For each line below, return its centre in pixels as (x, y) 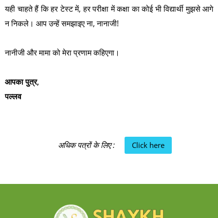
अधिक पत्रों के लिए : (87, 145)
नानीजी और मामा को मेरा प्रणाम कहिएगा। (62, 53)
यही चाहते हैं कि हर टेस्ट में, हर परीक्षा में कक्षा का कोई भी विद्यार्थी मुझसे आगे (109, 9)
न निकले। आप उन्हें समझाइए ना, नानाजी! (62, 23)
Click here (148, 145)
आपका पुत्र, (22, 82)
